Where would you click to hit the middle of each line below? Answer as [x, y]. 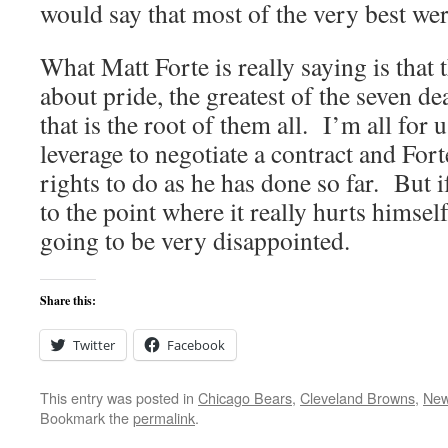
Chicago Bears [245, 397]
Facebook [196, 345]
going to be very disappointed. [195, 240]
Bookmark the [86, 417]
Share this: [68, 300]
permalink [164, 417]
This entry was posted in [119, 397]
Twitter [94, 345]
